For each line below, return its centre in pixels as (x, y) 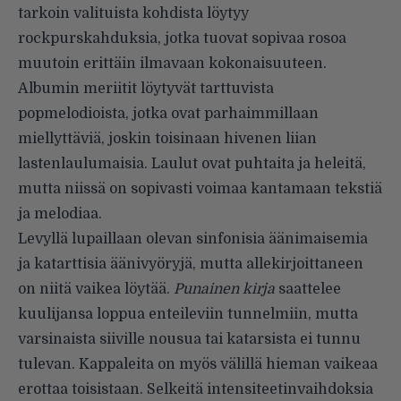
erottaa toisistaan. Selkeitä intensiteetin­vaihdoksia (196, 390)
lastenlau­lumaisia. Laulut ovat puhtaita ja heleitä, (192, 164)
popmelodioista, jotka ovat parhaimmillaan (168, 114)
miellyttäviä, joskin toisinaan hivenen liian (167, 139)
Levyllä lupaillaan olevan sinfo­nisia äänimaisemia (193, 239)
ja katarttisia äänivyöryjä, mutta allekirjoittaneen (191, 264)
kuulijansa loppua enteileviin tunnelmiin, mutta (188, 315)
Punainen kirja (226, 290)
